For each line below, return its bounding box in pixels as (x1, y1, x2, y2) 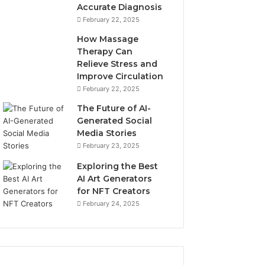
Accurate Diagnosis (77, 1, 163, 12)
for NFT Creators (77, 185, 151, 196)
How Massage (77, 33, 139, 44)
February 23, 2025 (83, 141, 140, 150)
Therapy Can (77, 46, 133, 57)
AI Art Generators (77, 173, 153, 184)
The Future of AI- (77, 102, 151, 114)
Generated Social (77, 115, 153, 126)
